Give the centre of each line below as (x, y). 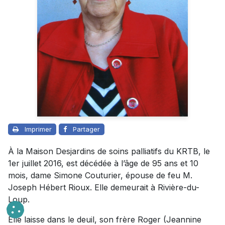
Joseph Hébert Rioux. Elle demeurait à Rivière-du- (104, 187)
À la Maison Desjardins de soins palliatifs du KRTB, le (109, 151)
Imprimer (38, 129)
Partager (86, 129)
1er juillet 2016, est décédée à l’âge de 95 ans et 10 (103, 163)
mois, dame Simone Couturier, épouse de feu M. (100, 175)
